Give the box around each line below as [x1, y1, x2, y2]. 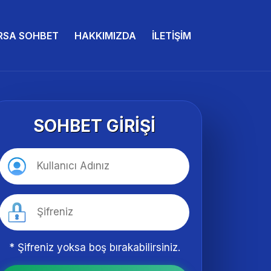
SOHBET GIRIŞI [33, 116, 155, 136]
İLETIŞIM [152, 29, 191, 42]
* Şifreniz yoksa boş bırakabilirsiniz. [8, 241, 180, 253]
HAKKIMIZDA [74, 29, 136, 42]
